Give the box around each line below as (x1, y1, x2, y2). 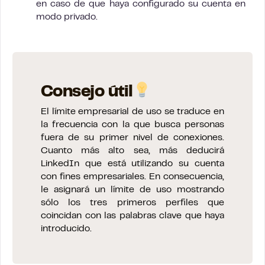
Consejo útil (41, 85, 133, 100)
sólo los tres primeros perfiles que (41, 198, 224, 207)
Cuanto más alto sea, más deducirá (41, 146, 224, 155)
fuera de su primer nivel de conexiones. (41, 133, 224, 142)
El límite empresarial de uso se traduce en (41, 107, 224, 116)
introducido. (41, 224, 92, 233)
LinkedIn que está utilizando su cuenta (41, 159, 224, 168)
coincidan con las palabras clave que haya (41, 211, 224, 220)
